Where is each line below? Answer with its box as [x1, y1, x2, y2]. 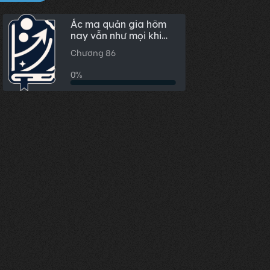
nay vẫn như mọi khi [70, 30, 162, 42]
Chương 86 [70, 46, 116, 59]
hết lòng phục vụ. [70, 41, 149, 54]
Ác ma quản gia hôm [70, 18, 166, 31]
